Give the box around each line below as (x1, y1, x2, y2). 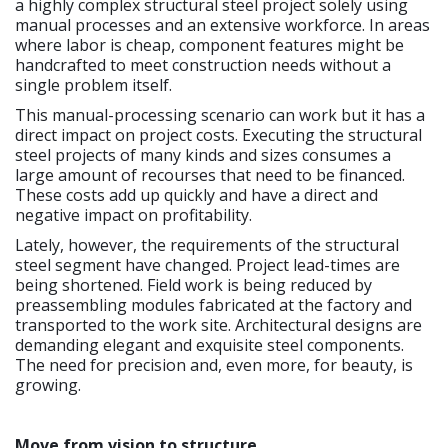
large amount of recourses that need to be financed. (15, 163, 405, 186)
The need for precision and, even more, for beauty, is (15, 353, 413, 376)
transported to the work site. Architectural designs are (15, 313, 422, 336)
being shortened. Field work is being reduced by (15, 273, 372, 296)
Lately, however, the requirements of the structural (15, 233, 399, 256)
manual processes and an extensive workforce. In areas (15, 13, 430, 36)
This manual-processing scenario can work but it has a (15, 103, 425, 126)
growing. (15, 373, 81, 396)
